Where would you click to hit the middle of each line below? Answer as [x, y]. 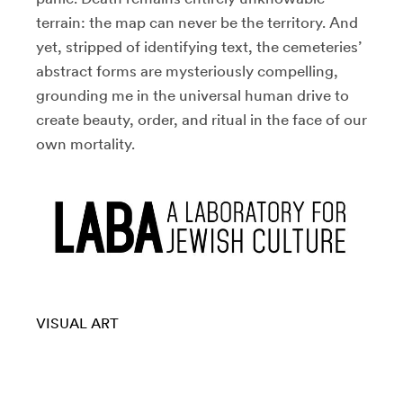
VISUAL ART [77, 323]
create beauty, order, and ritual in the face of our [201, 120]
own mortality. [85, 144]
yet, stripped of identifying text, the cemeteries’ [199, 47]
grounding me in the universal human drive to [193, 96]
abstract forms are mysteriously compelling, [187, 72]
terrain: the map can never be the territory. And [197, 23]
